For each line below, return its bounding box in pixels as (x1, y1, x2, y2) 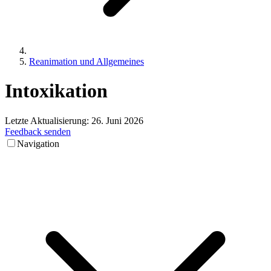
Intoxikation (5, 80, 108, 102)
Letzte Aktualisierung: (5, 115, 91, 126)
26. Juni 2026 (91, 115, 143, 126)
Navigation (17, 138, 59, 149)
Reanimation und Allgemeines (29, 56, 144, 67)
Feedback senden (5, 126, 71, 137)
